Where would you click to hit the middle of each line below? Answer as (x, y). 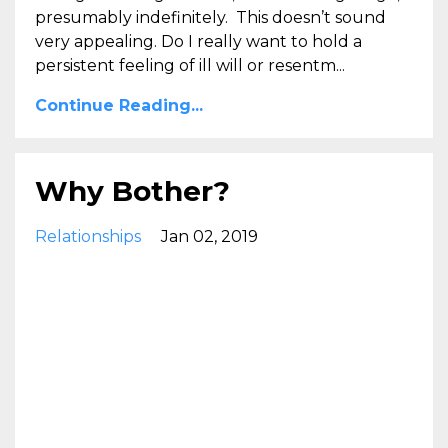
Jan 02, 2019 (209, 236)
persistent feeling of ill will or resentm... (190, 65)
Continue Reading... (119, 105)
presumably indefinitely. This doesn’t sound (210, 17)
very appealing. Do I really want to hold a (198, 41)
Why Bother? (132, 190)
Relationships (88, 236)
